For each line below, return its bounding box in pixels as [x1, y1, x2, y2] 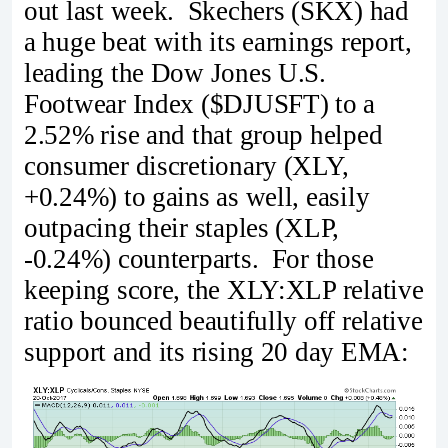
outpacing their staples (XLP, [24, 213, 340, 244]
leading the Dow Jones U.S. [24, 58, 326, 89]
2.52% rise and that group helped [24, 120, 383, 151]
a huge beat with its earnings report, [24, 27, 412, 58]
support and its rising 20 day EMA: [24, 337, 409, 368]
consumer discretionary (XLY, [24, 151, 349, 182]
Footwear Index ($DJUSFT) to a [24, 89, 376, 120]
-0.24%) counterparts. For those [24, 244, 374, 275]
